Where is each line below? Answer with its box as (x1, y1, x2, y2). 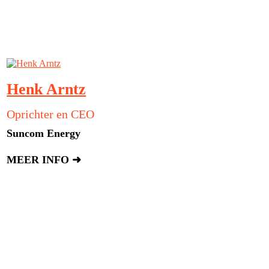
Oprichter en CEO (7, 107, 95, 121)
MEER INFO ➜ (7, 154, 82, 166)
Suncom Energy (7, 127, 81, 140)
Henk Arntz (7, 80, 86, 98)
